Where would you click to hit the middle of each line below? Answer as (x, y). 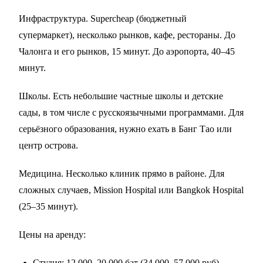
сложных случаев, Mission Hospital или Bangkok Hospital (131, 190)
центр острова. (48, 146)
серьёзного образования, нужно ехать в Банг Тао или (125, 129)
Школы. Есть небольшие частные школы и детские (121, 96)
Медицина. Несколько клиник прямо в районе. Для (122, 174)
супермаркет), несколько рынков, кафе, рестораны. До (127, 35)
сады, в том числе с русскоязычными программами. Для (131, 113)
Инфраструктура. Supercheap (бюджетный (103, 19)
